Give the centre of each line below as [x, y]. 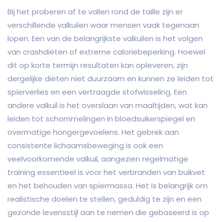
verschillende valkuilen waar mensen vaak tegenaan [103, 25]
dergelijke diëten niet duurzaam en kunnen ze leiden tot [111, 79]
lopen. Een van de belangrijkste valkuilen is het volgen [105, 39]
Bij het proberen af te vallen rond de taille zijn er [95, 12]
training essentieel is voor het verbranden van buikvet [106, 172]
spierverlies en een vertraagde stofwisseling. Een [97, 92]
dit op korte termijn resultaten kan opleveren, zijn [98, 65]
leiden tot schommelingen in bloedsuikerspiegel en [101, 119]
